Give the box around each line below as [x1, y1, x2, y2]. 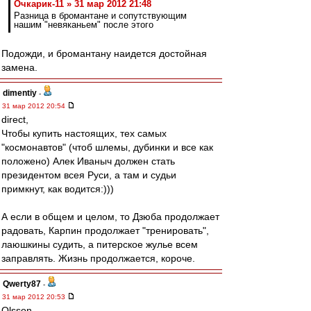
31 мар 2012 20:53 [2, 293, 67, 301]
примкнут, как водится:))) [1, 183, 114, 194]
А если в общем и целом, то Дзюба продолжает [1, 211, 219, 222]
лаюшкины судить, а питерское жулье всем [1, 239, 198, 250]
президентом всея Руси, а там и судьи [1, 169, 176, 180]
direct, [1, 114, 28, 125]
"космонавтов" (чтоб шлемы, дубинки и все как [1, 142, 213, 153]
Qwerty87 [3, 279, 41, 289]
